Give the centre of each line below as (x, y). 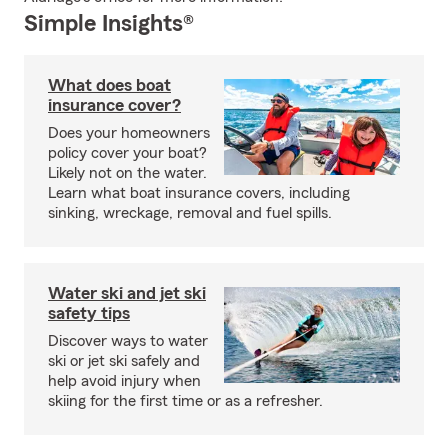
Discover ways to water (128, 341)
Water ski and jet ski (127, 293)
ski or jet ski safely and (124, 361)
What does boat (109, 85)
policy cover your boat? (127, 153)
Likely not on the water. (127, 173)
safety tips (89, 313)
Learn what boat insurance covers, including (199, 193)
